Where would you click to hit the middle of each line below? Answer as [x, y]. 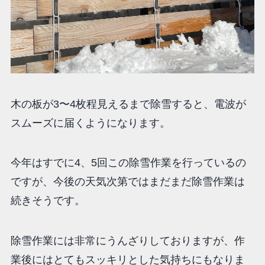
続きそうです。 [48, 201]
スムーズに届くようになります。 [90, 123]
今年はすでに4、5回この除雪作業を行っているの [128, 163]
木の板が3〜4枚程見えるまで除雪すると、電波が [128, 104]
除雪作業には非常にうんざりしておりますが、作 [127, 241]
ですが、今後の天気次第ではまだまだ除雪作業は [127, 182]
